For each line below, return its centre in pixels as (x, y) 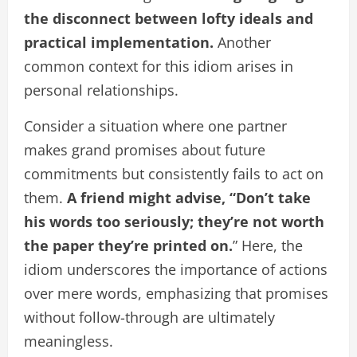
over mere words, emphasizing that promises (176, 294)
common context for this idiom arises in (159, 67)
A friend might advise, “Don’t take (187, 198)
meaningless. (69, 341)
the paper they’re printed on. (128, 246)
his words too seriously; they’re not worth (174, 222)
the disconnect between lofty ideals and (169, 19)
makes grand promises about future (145, 150)
